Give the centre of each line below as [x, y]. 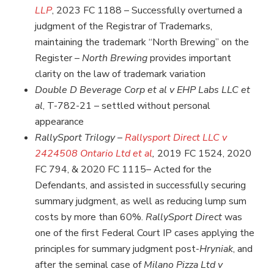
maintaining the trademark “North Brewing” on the [142, 42]
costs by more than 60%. [90, 217]
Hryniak [216, 249]
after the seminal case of [89, 265]
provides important [190, 58]
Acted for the [182, 169]
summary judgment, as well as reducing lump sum [140, 201]
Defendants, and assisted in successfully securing [140, 185]
